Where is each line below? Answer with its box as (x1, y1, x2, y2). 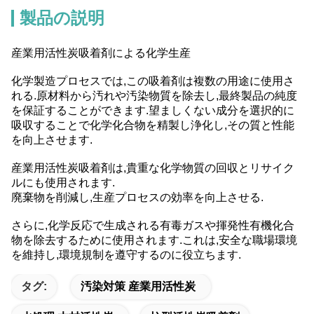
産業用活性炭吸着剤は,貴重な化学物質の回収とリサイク (11, 161, 294, 174)
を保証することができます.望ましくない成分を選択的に (11, 104, 294, 116)
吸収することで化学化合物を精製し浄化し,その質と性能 (11, 118, 294, 131)
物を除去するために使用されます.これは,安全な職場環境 (11, 233, 297, 246)
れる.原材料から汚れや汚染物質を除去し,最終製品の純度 (11, 89, 297, 102)
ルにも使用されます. (11, 176, 115, 189)
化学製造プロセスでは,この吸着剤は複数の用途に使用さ (11, 74, 294, 87)
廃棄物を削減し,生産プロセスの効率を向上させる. (11, 191, 264, 203)
